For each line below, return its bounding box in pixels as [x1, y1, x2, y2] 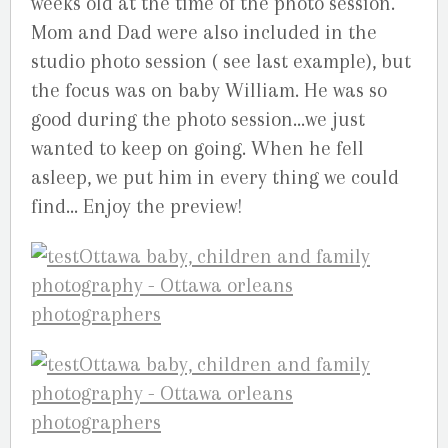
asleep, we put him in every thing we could [31, 165, 399, 189]
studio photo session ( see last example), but [31, 49, 411, 73]
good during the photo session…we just [31, 107, 365, 131]
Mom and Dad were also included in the [31, 20, 377, 44]
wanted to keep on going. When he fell [31, 136, 364, 160]
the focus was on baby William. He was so [31, 78, 387, 102]
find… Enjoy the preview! [31, 194, 243, 218]
